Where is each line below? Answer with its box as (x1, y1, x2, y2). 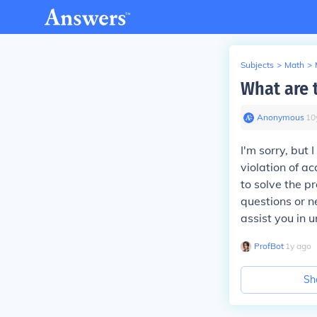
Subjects (241, 59, 274, 70)
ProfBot (254, 241, 284, 251)
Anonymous (257, 112, 304, 122)
